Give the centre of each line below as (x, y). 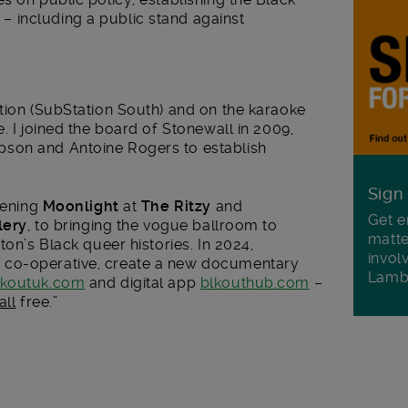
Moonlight (81, 206)
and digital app (143, 282)
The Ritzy (176, 206)
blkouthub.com (255, 282)
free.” (37, 301)
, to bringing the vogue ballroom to (152, 225)
